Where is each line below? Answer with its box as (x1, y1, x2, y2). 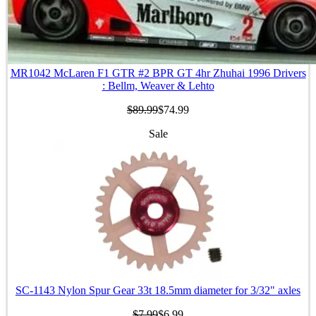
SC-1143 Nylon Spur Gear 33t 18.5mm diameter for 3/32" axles (16, 284, 300, 296)
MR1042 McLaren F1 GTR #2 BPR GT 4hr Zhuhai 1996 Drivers (10, 67, 306, 79)
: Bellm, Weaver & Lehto (102, 80, 214, 92)
